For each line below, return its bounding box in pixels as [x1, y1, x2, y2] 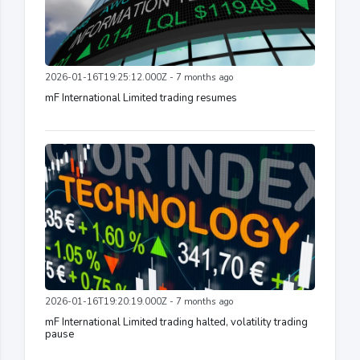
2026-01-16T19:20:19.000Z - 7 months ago [45, 295, 233, 308]
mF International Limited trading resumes [45, 90, 237, 105]
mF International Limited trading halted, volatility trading [45, 314, 308, 329]
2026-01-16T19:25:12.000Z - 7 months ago [45, 71, 233, 84]
